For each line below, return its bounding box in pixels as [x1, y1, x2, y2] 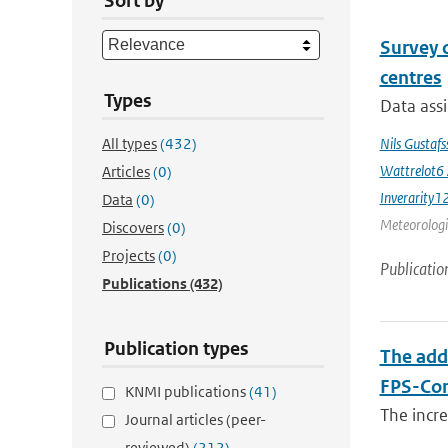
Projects [102, 246, 155, 265]
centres [379, 66, 442, 89]
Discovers [102, 218, 164, 237]
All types [102, 134, 157, 153]
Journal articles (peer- [125, 410, 266, 429]
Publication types [104, 337, 249, 360]
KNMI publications [125, 382, 249, 401]
